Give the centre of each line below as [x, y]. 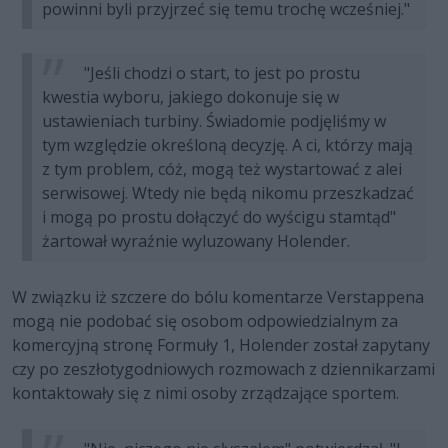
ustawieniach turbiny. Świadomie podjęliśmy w [214, 121]
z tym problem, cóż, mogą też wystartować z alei [222, 169]
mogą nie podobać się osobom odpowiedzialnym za [205, 321]
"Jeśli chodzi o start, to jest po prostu [220, 73]
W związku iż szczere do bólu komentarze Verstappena [218, 297]
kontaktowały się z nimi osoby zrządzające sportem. [205, 393]
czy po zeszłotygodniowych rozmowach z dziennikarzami [223, 369]
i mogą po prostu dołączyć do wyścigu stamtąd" [219, 217]
